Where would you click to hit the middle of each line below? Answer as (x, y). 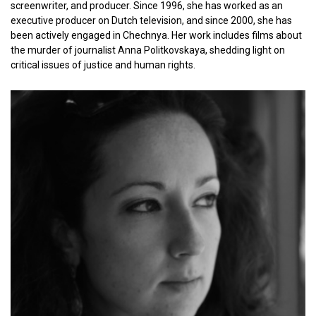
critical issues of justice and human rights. (103, 65)
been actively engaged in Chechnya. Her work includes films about (156, 35)
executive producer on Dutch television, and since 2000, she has (151, 20)
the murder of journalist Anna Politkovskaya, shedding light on (148, 50)
